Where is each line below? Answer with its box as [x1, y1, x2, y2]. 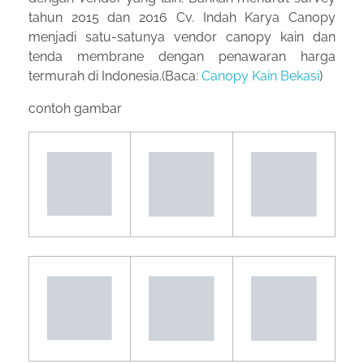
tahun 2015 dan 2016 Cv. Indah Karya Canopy [28, 10, 336, 26]
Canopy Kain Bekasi [201, 68, 319, 84]
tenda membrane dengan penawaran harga [28, 49, 336, 65]
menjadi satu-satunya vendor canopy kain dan [28, 29, 336, 45]
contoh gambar [28, 101, 122, 117]
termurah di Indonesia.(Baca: [28, 68, 201, 84]
